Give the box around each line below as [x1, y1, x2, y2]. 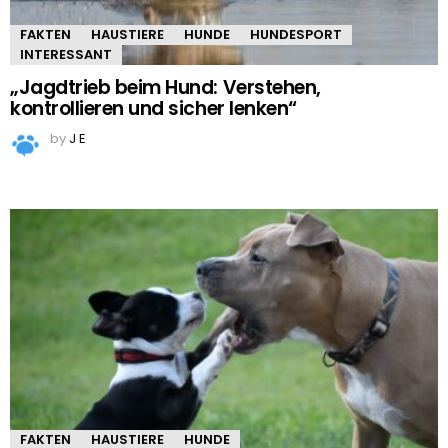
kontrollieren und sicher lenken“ [10, 95, 297, 123]
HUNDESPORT [250, 25, 342, 45]
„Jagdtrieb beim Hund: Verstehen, [10, 74, 321, 102]
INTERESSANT [20, 45, 112, 65]
